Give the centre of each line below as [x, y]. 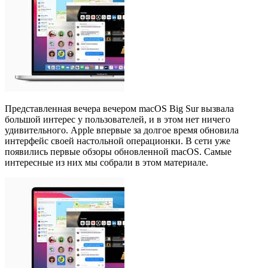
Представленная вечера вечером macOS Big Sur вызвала [119, 108]
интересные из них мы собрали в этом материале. [106, 162]
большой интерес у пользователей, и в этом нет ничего [118, 119]
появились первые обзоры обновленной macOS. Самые [118, 151]
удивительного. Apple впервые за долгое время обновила [122, 130]
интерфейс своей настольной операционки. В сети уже [118, 141]
